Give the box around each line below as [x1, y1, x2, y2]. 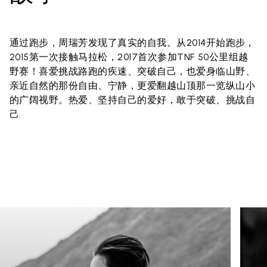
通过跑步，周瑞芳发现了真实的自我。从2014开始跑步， [10, 37, 255, 49]
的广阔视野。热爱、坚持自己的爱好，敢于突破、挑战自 [10, 94, 256, 106]
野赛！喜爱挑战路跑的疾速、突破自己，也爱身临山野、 [10, 66, 256, 77]
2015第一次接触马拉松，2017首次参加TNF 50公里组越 [10, 51, 249, 63]
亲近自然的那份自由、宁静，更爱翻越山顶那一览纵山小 [10, 80, 256, 92]
